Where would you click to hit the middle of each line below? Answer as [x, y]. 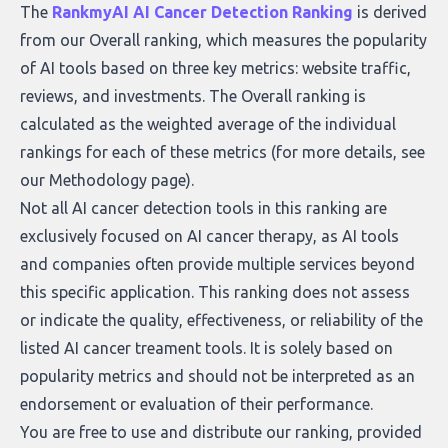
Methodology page [117, 180]
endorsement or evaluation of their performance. [196, 404]
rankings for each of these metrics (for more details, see [222, 152]
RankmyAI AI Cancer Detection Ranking [202, 12]
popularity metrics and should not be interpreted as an [217, 376]
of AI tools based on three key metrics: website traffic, [215, 68]
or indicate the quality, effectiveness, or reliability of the [221, 320]
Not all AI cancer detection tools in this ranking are [203, 208]
